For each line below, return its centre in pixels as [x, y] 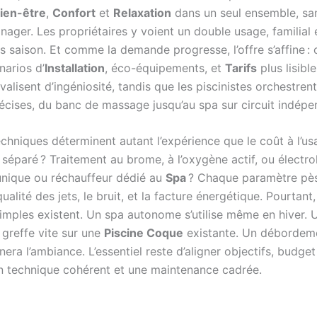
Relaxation [142, 12]
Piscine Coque [144, 233]
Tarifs [241, 68]
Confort [74, 12]
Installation [75, 68]
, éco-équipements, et [165, 68]
